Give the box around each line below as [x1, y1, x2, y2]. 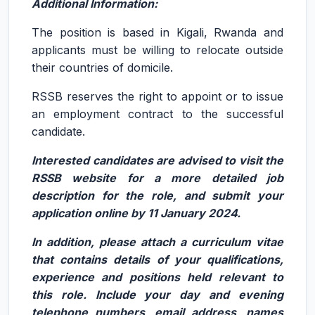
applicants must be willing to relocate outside [32, 43, 283, 57]
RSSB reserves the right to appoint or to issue [32, 89, 283, 103]
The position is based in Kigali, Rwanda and [32, 25, 283, 39]
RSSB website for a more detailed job [32, 171, 283, 185]
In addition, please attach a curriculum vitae [32, 235, 283, 249]
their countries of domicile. [32, 60, 173, 75]
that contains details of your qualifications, [32, 252, 283, 266]
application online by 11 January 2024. [32, 206, 240, 220]
